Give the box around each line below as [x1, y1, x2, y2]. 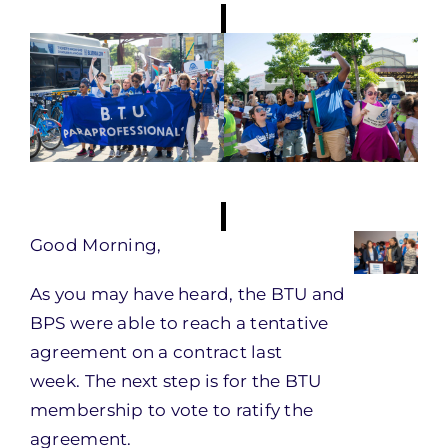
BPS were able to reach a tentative [29, 313, 329, 333]
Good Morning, [29, 235, 162, 255]
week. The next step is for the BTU [29, 371, 322, 391]
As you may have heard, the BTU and [29, 284, 346, 304]
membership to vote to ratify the [29, 400, 314, 420]
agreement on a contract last [29, 342, 283, 362]
